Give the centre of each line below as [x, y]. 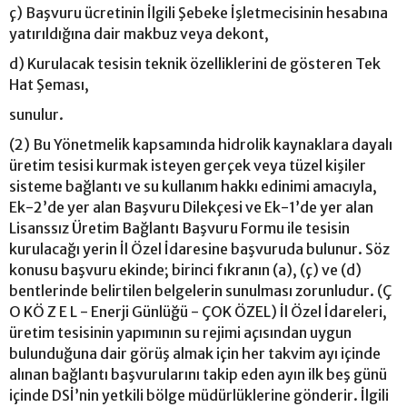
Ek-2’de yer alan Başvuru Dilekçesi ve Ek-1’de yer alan [191, 207]
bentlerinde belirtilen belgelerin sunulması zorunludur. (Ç [200, 290]
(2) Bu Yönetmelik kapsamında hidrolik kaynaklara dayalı [201, 144]
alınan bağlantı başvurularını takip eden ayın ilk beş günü [198, 374]
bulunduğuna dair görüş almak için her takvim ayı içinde [195, 353]
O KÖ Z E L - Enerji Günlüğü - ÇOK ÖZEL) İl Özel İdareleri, [198, 311]
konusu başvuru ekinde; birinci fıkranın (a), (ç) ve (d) [185, 269]
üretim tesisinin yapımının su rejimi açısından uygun [180, 332]
